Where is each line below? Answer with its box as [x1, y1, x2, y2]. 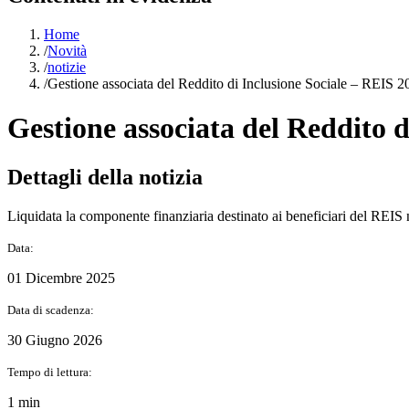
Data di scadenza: [7, 302, 94, 317]
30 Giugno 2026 [7, 331, 102, 348]
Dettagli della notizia [7, 164, 203, 189]
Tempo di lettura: [7, 364, 92, 379]
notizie [47, 58, 86, 75]
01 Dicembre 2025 [7, 269, 115, 286]
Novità [47, 42, 87, 58]
